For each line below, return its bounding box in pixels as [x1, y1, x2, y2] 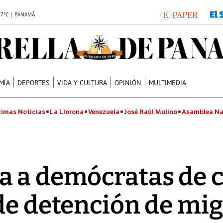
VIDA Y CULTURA [57, 78, 108, 87]
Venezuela [88, 108, 119, 116]
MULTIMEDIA [149, 78, 187, 87]
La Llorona [50, 108, 84, 116]
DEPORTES [17, 78, 50, 87]
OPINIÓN [114, 78, 142, 87]
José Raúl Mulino [124, 108, 177, 116]
